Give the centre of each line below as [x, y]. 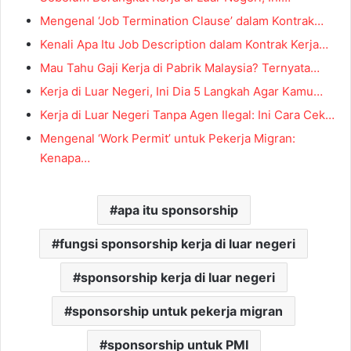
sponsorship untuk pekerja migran [177, 311]
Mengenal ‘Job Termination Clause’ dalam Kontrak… [182, 21]
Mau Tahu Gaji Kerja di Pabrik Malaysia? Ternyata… [180, 68]
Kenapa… [65, 158]
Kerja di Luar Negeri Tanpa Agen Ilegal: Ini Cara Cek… [187, 115]
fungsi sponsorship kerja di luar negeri [177, 244]
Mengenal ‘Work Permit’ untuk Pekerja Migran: [168, 139]
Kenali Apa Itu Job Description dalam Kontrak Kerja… [184, 45]
